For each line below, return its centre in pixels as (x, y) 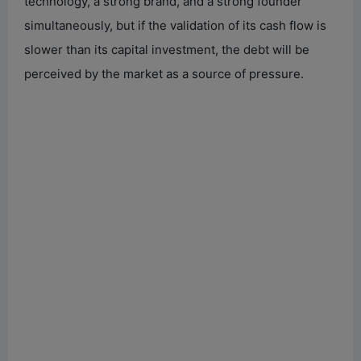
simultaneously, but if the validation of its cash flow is (175, 25)
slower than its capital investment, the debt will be (167, 49)
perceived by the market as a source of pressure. (164, 73)
